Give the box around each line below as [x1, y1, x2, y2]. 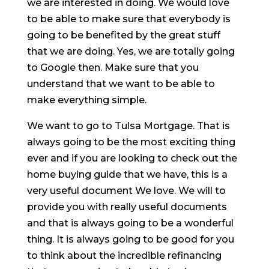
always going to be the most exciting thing [26, 136, 235, 148]
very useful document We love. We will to [26, 184, 226, 196]
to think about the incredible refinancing [26, 249, 222, 261]
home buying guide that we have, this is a [26, 168, 228, 180]
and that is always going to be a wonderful [26, 217, 234, 229]
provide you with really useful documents [26, 201, 227, 213]
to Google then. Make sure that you [26, 61, 199, 73]
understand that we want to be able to [26, 77, 215, 89]
